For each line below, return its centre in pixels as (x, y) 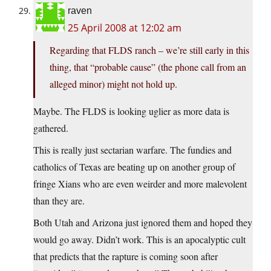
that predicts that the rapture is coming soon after (126, 256)
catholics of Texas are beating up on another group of (134, 167)
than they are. (59, 201)
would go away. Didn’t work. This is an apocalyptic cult (139, 240)
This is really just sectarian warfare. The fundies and (132, 150)
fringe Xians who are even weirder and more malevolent (140, 184)
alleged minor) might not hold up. (113, 84)
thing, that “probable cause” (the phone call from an (148, 67)
